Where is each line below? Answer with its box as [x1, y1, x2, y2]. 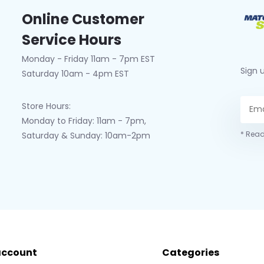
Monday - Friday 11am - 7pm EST [21, 53, 155, 65]
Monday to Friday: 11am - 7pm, [21, 115, 146, 127]
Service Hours [21, 30, 121, 49]
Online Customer [21, 9, 144, 29]
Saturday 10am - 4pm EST [21, 68, 129, 80]
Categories [161, 246, 219, 259]
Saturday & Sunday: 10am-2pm [21, 130, 150, 141]
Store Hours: [21, 100, 71, 112]
